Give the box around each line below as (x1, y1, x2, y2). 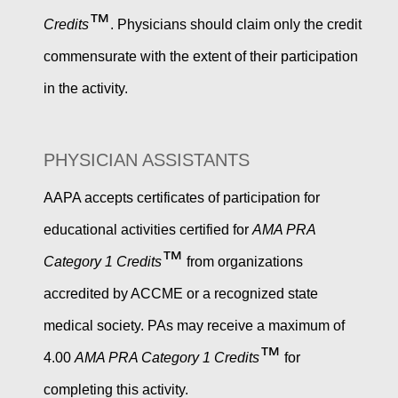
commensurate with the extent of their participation (43, 49, 358, 65)
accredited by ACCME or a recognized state (43, 286, 318, 302)
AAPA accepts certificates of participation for (43, 190, 320, 206)
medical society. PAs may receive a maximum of (43, 318, 345, 334)
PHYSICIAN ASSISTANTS (43, 150, 250, 171)
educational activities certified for (43, 222, 252, 238)
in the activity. (43, 81, 128, 97)
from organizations (182, 254, 303, 270)
